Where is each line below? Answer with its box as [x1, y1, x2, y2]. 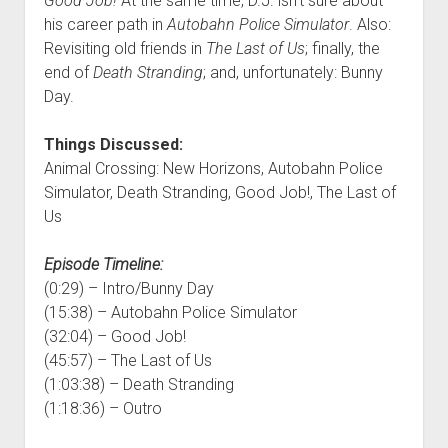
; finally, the [304, 38, 380, 58]
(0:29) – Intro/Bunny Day [43, 278, 214, 298]
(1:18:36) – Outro [43, 398, 162, 418]
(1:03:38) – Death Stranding [43, 374, 234, 394]
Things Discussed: [43, 134, 183, 154]
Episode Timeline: [43, 254, 163, 274]
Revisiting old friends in [43, 38, 206, 58]
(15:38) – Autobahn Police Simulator [43, 302, 297, 322]
